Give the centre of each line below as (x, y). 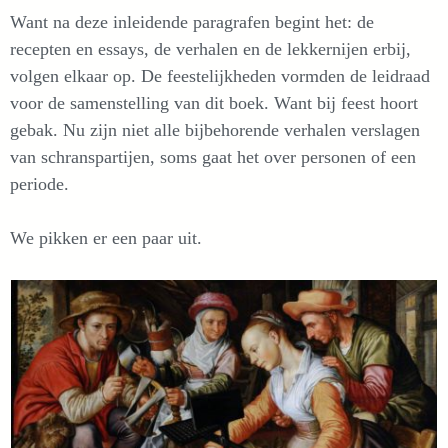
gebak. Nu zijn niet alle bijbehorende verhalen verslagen (215, 129)
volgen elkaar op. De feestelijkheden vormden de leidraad (220, 75)
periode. (39, 183)
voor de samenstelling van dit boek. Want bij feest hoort (214, 102)
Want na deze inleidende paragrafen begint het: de (192, 21)
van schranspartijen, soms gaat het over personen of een (213, 156)
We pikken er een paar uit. (106, 237)
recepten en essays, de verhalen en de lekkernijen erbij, (210, 48)
